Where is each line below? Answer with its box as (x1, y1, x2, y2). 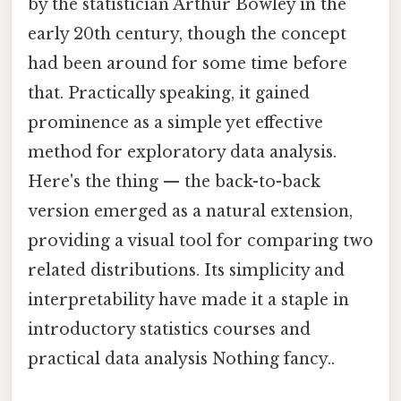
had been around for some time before (28, 53, 347, 73)
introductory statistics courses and (28, 319, 311, 339)
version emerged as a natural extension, (28, 200, 353, 221)
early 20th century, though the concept (28, 23, 346, 44)
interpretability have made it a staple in (28, 289, 349, 310)
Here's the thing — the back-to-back (28, 171, 320, 192)
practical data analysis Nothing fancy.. (28, 348, 335, 369)
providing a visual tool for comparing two (28, 230, 373, 251)
